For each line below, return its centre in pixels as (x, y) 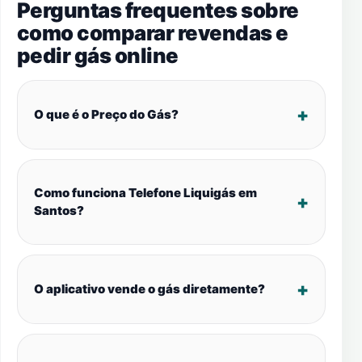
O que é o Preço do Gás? (106, 114)
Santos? (59, 210)
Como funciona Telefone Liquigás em (145, 193)
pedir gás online (98, 55)
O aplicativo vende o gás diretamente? (149, 289)
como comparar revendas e (153, 33)
